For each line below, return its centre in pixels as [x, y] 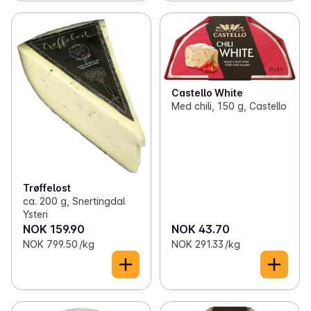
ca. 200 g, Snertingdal [74, 201]
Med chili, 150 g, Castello [229, 106]
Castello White [207, 92]
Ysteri [35, 214]
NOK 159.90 [54, 229]
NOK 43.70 [200, 229]
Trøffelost [47, 187]
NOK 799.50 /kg [59, 244]
